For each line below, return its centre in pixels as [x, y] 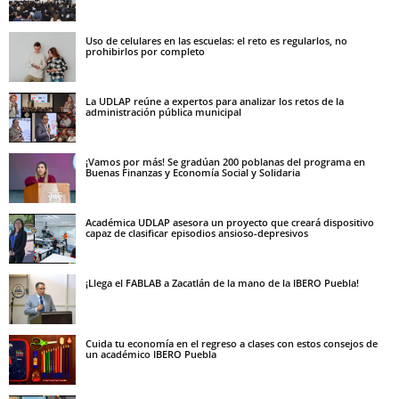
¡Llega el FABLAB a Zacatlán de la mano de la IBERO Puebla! [222, 282]
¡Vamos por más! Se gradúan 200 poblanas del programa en [225, 161]
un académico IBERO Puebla [151, 354]
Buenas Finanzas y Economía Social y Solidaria [193, 172]
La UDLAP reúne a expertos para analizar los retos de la [215, 101]
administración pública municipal [163, 111]
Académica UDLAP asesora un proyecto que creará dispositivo [230, 222]
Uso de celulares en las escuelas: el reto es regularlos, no [216, 40]
